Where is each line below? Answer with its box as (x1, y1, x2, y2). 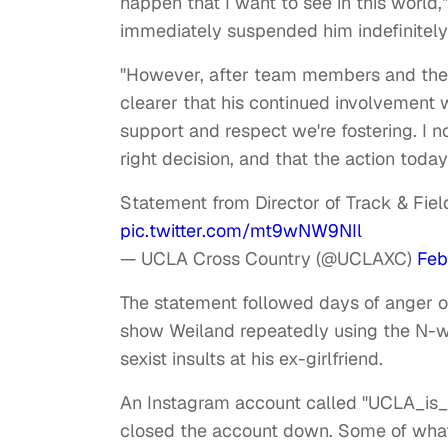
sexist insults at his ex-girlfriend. (120, 347, 388, 371)
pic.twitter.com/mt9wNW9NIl (120, 219, 362, 243)
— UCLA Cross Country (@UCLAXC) (120, 247, 417, 271)
